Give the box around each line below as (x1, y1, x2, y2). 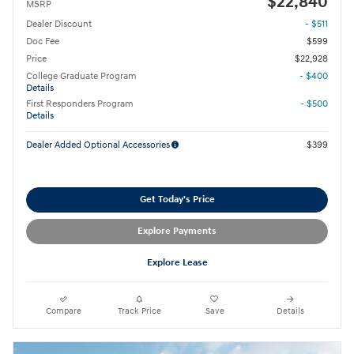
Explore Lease (146, 256, 208, 269)
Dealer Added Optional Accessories (26, 138, 170, 151)
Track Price (117, 306, 161, 317)
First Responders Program (26, 97, 134, 110)
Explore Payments (137, 225, 217, 238)
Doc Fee (26, 35, 59, 47)
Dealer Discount (26, 17, 92, 30)
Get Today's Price (139, 194, 215, 206)
